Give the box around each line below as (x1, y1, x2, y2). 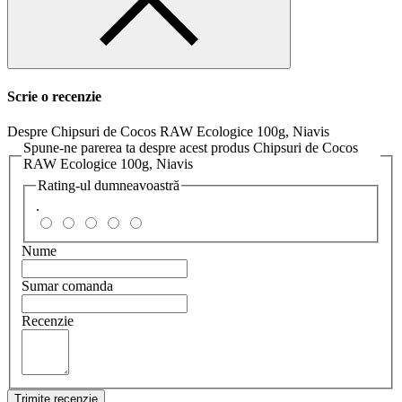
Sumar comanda (22, 278, 113, 294)
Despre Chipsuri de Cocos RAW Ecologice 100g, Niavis (7, 123, 329, 139)
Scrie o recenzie (7, 88, 101, 104)
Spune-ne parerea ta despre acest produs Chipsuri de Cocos (23, 139, 358, 155)
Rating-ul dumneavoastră (38, 177, 179, 193)
